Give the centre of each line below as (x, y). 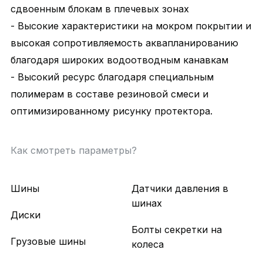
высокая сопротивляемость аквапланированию (124, 43)
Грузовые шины (48, 242)
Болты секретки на (177, 230)
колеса (148, 245)
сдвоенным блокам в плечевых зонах (100, 9)
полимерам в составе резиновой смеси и (109, 94)
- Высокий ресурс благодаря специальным (112, 77)
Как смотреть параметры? (73, 151)
